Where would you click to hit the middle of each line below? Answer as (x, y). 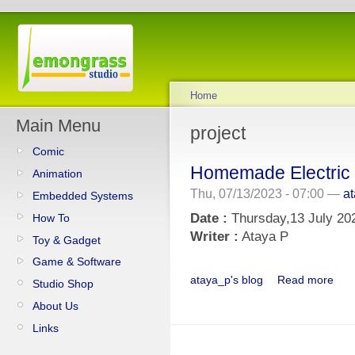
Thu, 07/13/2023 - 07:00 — (267, 193)
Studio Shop (63, 284)
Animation (57, 173)
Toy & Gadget (67, 240)
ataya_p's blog (227, 279)
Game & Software (77, 262)
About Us (55, 306)
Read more (305, 279)
